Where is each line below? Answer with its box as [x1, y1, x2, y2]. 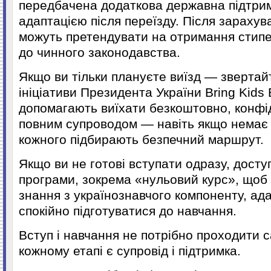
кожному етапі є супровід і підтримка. [19, 244, 241, 258]
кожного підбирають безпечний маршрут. [19, 132, 264, 146]
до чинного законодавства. [19, 45, 180, 59]
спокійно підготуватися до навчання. [19, 204, 237, 218]
